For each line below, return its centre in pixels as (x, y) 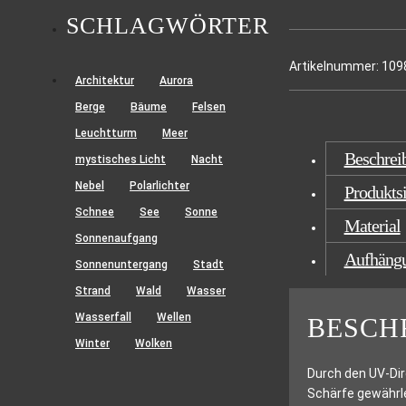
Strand (93, 291)
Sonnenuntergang (121, 265)
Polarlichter (159, 186)
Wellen (174, 317)
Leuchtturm (106, 133)
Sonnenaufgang (116, 238)
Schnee (95, 212)
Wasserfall (103, 317)
